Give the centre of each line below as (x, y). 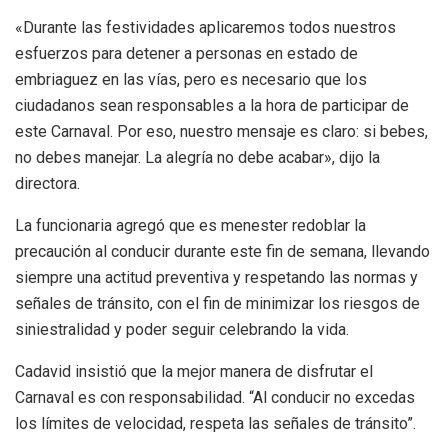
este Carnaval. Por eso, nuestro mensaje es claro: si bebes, (221, 131)
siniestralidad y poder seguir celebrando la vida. (182, 329)
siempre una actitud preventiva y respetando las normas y (216, 277)
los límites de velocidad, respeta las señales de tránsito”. (215, 423)
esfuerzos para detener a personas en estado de (186, 53)
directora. (47, 183)
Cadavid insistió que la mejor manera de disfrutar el (194, 371)
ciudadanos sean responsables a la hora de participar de (212, 105)
